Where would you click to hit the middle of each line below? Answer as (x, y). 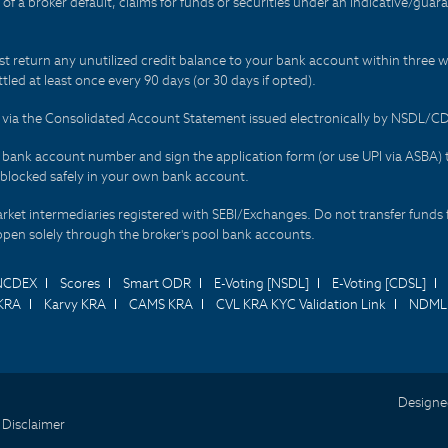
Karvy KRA (75, 304)
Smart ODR (157, 283)
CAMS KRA (161, 304)
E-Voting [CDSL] (379, 283)
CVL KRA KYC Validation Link (301, 304)
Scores (80, 283)
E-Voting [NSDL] (261, 283)
